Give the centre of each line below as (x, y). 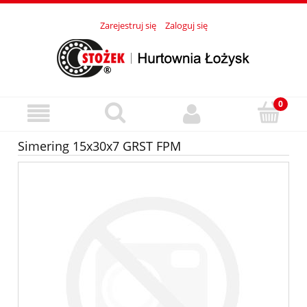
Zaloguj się (186, 26)
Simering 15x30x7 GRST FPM (99, 146)
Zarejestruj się (128, 26)
